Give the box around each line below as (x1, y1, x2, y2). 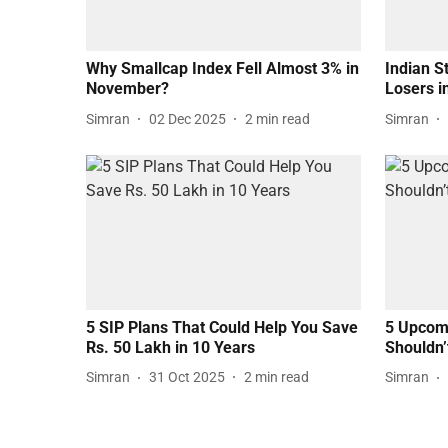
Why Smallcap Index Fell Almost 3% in (86, 59, 359, 79)
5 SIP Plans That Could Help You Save (86, 317, 358, 337)
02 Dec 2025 (149, 110, 226, 127)
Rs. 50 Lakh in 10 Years (86, 337, 255, 357)
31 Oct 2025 (149, 369, 225, 386)
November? (86, 79, 169, 99)
